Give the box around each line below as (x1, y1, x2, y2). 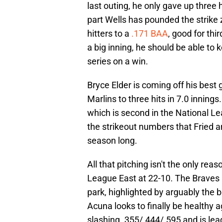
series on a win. (87, 56, 148, 67)
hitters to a (87, 28, 131, 39)
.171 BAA (131, 28, 168, 39)
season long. (87, 135, 137, 146)
